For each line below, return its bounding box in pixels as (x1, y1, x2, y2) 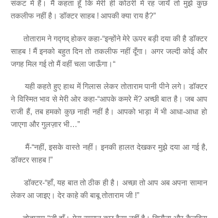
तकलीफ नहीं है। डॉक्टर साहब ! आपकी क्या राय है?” (11, 11, 156, 20)
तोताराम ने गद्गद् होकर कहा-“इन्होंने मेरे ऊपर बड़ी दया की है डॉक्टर (11, 34, 207, 43)
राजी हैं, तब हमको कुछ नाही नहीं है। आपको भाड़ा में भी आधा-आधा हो (11, 108, 207, 116)
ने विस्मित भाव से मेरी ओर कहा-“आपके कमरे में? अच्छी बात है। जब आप (11, 95, 207, 104)
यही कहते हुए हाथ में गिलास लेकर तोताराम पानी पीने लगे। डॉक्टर (11, 82, 207, 91)
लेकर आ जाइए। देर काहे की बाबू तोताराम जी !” (11, 191, 140, 200)
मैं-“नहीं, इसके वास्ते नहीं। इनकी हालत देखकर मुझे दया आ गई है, (11, 143, 207, 152)
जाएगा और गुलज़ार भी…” (11, 120, 80, 129)
